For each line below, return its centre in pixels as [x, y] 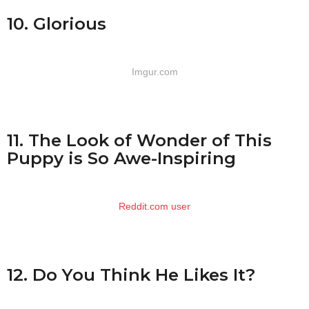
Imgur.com [154, 72]
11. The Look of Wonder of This [139, 140]
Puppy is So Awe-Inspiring [121, 158]
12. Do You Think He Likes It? [131, 274]
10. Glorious [57, 23]
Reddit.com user [154, 207]
